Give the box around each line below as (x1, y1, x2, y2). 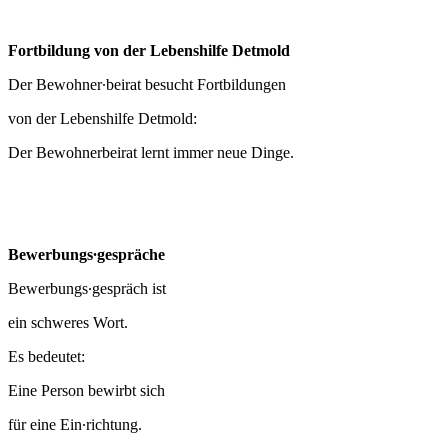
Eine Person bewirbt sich (8, 382, 165, 400)
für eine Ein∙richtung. (8, 416, 142, 434)
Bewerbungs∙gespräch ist (8, 280, 166, 298)
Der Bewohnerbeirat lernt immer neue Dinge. (8, 144, 294, 162)
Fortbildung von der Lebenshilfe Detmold (8, 42, 298, 60)
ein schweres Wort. (8, 314, 128, 332)
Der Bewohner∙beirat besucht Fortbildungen (8, 76, 286, 94)
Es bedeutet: (8, 348, 85, 366)
